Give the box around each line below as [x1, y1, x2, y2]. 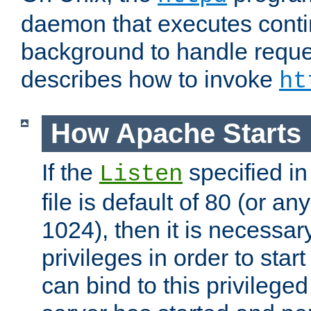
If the [42, 158, 99, 185]
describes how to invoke [21, 66, 279, 93]
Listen [99, 160, 183, 187]
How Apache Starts [50, 118, 301, 149]
